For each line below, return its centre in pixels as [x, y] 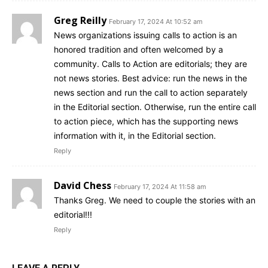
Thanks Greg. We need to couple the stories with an [155, 200]
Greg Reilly [80, 20]
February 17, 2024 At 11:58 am [160, 186]
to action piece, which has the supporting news [146, 121]
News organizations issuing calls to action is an [145, 35]
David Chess [83, 185]
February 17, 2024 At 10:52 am [156, 21]
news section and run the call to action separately [151, 92]
